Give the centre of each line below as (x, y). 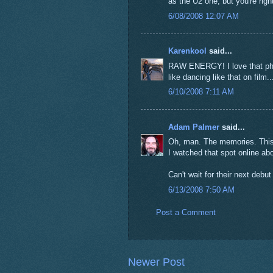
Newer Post (156, 262)
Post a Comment (186, 212)
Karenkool (187, 51)
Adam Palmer (193, 127)
